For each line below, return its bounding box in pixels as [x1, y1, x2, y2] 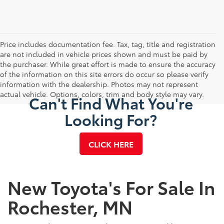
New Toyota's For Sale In [7, 174, 215, 200]
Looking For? [64, 108, 157, 130]
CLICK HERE [88, 138, 133, 150]
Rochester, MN [7, 193, 132, 219]
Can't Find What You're [28, 92, 193, 114]
